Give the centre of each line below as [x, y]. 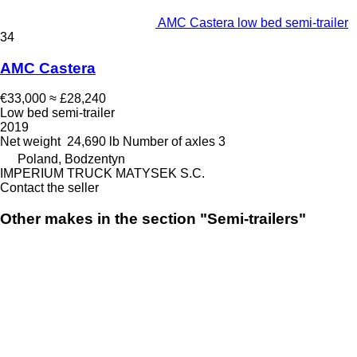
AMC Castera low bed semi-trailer [253, 23]
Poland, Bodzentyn [71, 159]
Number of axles [169, 142]
